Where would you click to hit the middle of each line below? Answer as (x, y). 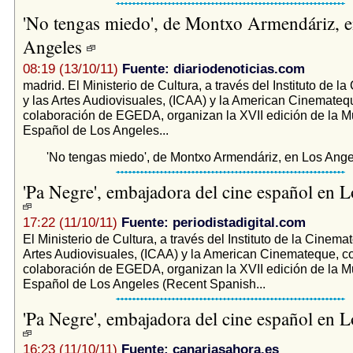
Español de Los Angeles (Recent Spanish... (144, 283)
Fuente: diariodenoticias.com (213, 69)
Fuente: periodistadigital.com (213, 222)
